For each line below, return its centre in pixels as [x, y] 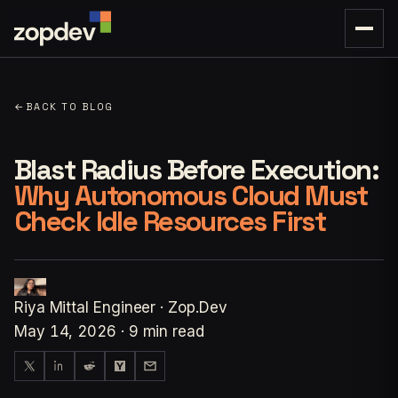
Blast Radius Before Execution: [196, 170]
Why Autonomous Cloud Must [191, 195]
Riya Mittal [52, 308]
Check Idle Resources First [170, 221]
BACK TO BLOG [70, 107]
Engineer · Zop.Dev [160, 308]
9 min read [166, 332]
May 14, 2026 [65, 332]
